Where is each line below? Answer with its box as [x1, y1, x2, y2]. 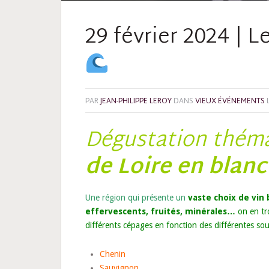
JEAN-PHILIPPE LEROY [100, 94, 172, 108]
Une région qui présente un [85, 192, 186, 202]
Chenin [99, 249, 125, 259]
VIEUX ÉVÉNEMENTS [195, 94, 265, 108]
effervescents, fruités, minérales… [85, 206, 238, 216]
